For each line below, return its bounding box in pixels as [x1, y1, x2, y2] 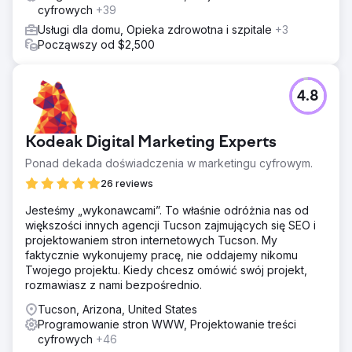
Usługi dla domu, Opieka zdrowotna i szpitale [38, 22, 275, 36]
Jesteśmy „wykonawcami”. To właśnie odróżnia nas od [25, 203, 309, 217]
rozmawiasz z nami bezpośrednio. [25, 277, 202, 291]
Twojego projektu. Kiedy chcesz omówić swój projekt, [25, 262, 307, 277]
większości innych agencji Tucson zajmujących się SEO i [25, 218, 316, 232]
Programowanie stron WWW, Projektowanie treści [38, 317, 296, 331]
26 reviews [101, 177, 153, 189]
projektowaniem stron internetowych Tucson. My [25, 233, 277, 247]
